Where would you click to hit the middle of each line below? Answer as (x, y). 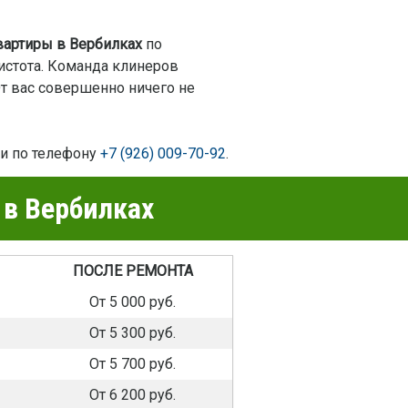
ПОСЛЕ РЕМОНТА (133, 271)
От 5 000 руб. (133, 302)
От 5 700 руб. (133, 364)
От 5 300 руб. (133, 333)
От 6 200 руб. (133, 395)
